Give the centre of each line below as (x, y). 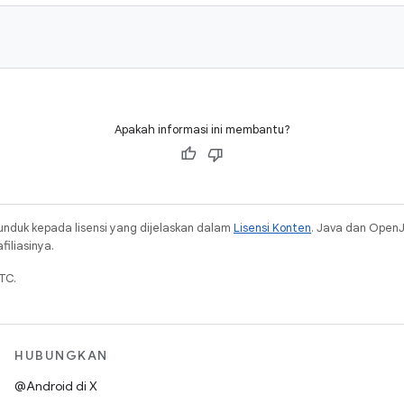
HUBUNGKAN (61, 355)
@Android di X (56, 386)
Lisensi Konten (272, 228)
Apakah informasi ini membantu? (202, 129)
